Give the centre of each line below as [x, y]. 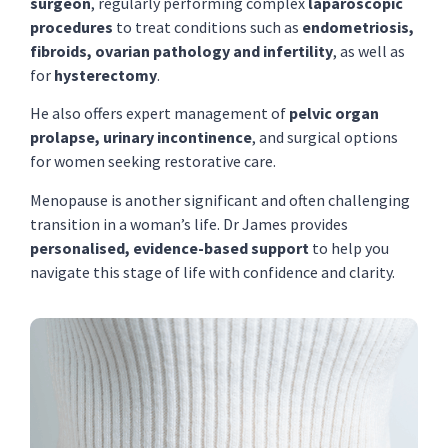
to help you [349, 247]
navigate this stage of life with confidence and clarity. [212, 271]
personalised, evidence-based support [169, 247]
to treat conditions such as [207, 26]
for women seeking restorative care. [153, 161]
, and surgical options [325, 137]
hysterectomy [105, 74]
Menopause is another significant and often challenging [220, 199]
